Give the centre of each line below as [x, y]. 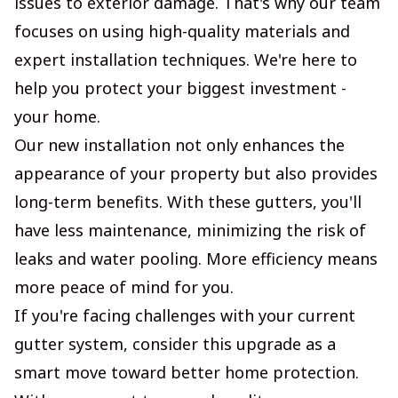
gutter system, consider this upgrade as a [175, 343]
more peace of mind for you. [124, 287]
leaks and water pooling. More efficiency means [196, 258]
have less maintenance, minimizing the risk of [190, 230]
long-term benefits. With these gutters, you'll [188, 201]
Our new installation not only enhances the [179, 144]
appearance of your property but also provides [196, 173]
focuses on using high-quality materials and [182, 31]
